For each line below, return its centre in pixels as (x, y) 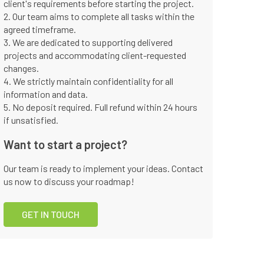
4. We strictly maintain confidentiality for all (88, 81)
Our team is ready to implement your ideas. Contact (103, 168)
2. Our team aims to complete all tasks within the (99, 16)
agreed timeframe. (40, 29)
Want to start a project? (65, 144)
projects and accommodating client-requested (95, 55)
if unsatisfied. (31, 120)
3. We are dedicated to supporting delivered (88, 42)
